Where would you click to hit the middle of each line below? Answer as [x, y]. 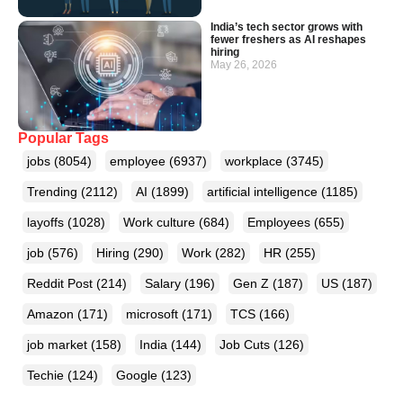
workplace [255, 161]
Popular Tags [63, 138]
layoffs [47, 222]
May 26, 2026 [244, 65]
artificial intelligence [264, 191]
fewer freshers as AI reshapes [288, 40]
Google [139, 375]
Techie [47, 375]
